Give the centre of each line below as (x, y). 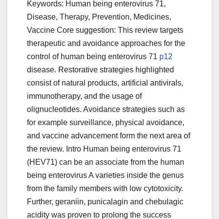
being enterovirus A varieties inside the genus (105, 175)
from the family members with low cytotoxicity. (105, 189)
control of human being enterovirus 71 (93, 57)
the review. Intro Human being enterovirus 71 (104, 149)
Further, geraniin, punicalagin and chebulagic (105, 202)
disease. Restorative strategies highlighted (100, 70)
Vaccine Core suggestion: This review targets (105, 30)
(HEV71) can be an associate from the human (106, 162)
